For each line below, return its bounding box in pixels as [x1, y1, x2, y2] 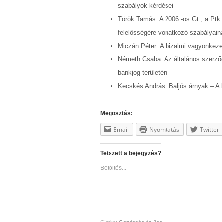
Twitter [200, 125, 219, 134]
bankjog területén [118, 68, 167, 76]
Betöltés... [100, 164, 126, 171]
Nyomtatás [149, 125, 179, 134]
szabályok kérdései [118, 1, 174, 9]
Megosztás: [100, 110, 133, 117]
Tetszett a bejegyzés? [100, 149, 161, 157]
